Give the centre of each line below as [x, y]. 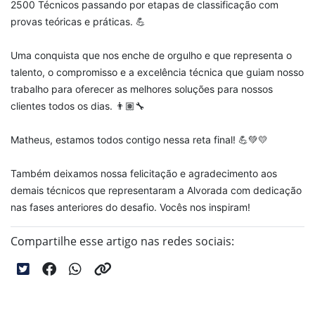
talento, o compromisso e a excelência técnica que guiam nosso [157, 72]
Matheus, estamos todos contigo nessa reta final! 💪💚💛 [139, 140]
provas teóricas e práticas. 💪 [78, 22]
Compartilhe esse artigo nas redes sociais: [122, 242]
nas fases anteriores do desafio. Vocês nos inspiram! [130, 207]
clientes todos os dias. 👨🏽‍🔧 [78, 106]
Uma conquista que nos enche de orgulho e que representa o [151, 56]
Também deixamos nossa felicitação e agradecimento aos [144, 174]
